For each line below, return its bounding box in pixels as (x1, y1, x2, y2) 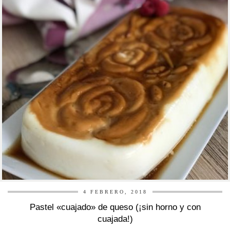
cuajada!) (97, 214, 133, 224)
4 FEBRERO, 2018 (83, 189, 147, 195)
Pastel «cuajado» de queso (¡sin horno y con (29, 202, 201, 213)
